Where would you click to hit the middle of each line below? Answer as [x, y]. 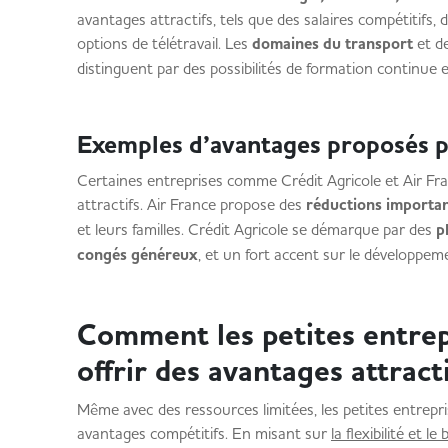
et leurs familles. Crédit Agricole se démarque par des [254, 229]
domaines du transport [330, 44]
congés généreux [137, 255]
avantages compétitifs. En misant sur [203, 433]
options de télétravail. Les [162, 43]
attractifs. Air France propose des [191, 204]
